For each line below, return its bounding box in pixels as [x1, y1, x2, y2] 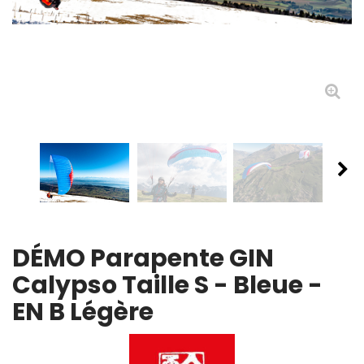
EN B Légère [12, 295, 154, 330]
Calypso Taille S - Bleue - [12, 268, 323, 303]
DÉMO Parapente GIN [12, 241, 274, 276]
